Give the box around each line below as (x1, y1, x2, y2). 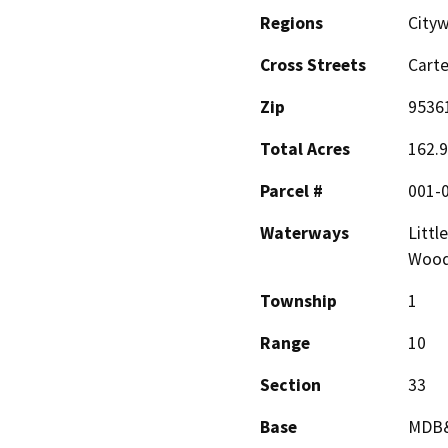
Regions (260, 12, 323, 35)
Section (260, 374, 321, 397)
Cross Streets (260, 54, 366, 77)
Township (260, 290, 337, 313)
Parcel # (260, 180, 323, 203)
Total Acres (260, 138, 350, 161)
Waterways (260, 222, 349, 245)
